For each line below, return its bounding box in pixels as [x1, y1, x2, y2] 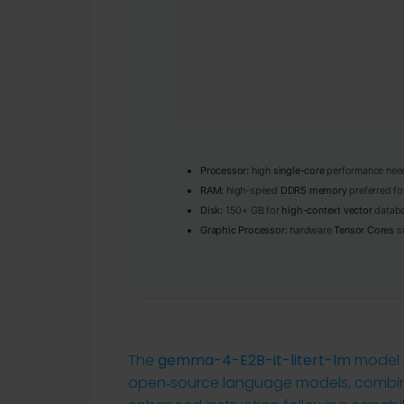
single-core [272, 164, 325, 177]
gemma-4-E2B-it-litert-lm [158, 350, 351, 371]
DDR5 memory [280, 184, 347, 197]
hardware [287, 224, 335, 236]
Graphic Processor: [200, 224, 288, 236]
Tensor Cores [334, 224, 395, 236]
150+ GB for [223, 204, 282, 216]
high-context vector [281, 204, 372, 216]
